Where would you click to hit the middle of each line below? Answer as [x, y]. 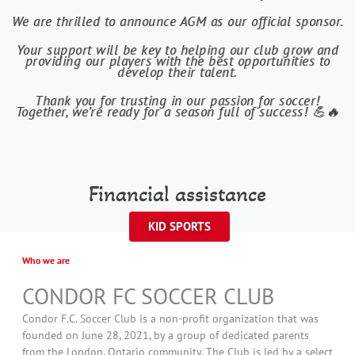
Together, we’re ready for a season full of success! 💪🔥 [177, 111]
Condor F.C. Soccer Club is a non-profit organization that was [170, 318]
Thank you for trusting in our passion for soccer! [177, 100]
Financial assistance [177, 194]
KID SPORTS [179, 226]
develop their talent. [177, 72]
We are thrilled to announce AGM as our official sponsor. [177, 21]
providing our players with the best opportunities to [177, 61]
